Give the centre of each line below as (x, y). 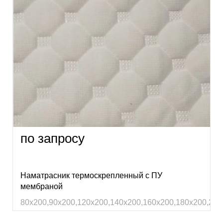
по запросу (53, 138)
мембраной (42, 186)
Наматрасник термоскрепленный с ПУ (91, 175)
